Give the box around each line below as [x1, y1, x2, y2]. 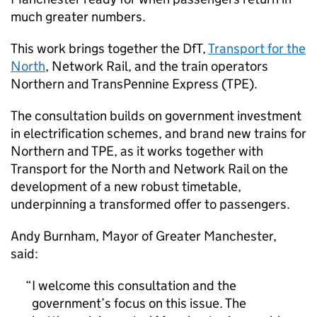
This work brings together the [11, 40, 183, 57]
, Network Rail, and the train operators [45, 58, 268, 74]
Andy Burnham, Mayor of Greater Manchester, [11, 228, 277, 244]
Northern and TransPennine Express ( [11, 76, 226, 92]
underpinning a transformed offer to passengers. [11, 196, 290, 212]
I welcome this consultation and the [32, 277, 236, 294]
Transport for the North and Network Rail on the [11, 161, 288, 177]
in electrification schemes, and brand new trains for [11, 125, 306, 142]
